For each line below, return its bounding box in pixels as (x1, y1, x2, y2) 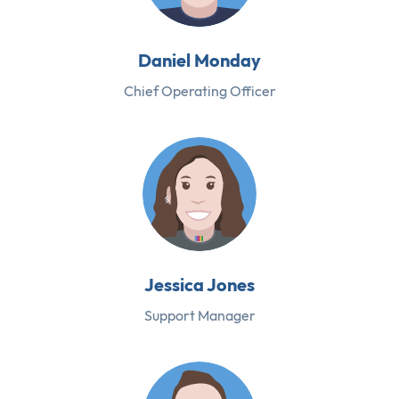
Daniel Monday (138, 48, 261, 71)
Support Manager (143, 305, 256, 324)
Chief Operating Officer (123, 81, 276, 100)
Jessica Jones (144, 273, 255, 296)
